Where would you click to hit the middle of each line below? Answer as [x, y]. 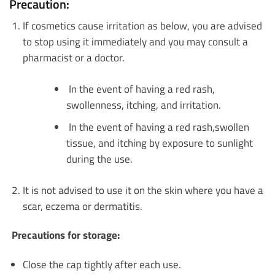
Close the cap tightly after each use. [102, 264]
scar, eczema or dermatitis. [82, 206]
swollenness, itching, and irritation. [144, 104]
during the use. [100, 158]
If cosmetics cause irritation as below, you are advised [142, 25]
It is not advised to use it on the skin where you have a [143, 190]
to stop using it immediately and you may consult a [135, 41]
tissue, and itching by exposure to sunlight [160, 142]
